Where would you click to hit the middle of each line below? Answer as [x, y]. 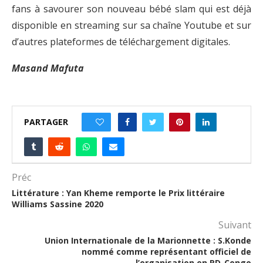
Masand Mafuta [48, 68]
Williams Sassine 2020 [58, 204]
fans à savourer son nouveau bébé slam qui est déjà [131, 9]
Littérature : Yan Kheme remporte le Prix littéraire [118, 193]
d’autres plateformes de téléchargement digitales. [121, 42]
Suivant [235, 225]
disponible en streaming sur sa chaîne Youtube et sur [131, 26]
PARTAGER [46, 122]
